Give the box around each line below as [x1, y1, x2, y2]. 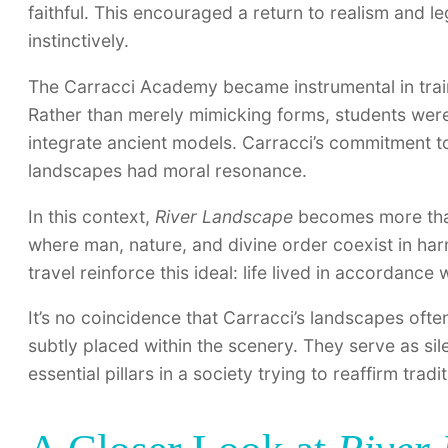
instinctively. [28, 30, 129, 52]
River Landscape [155, 205, 293, 227]
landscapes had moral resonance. [28, 160, 307, 182]
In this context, [28, 205, 155, 227]
